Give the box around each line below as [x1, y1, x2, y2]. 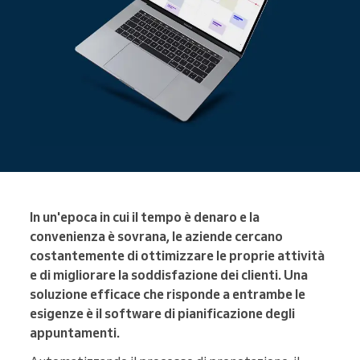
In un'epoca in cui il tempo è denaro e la [30, 209, 260, 226]
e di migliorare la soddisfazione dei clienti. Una [30, 267, 308, 284]
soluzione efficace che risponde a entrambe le [30, 286, 305, 303]
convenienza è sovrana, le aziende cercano [30, 228, 283, 245]
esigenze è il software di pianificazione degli [30, 305, 295, 322]
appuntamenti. [30, 325, 120, 342]
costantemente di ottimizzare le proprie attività [30, 247, 325, 264]
